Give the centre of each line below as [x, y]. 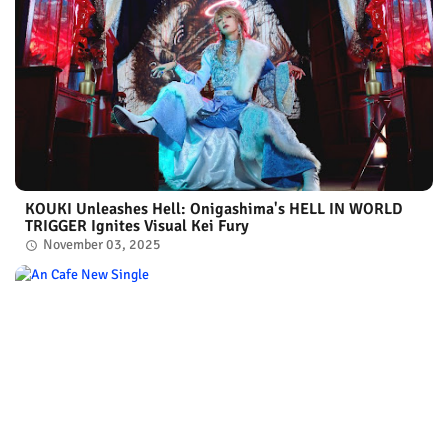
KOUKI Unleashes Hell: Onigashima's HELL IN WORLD [214, 208]
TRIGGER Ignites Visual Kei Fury [137, 225]
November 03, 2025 [102, 244]
